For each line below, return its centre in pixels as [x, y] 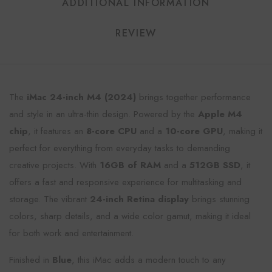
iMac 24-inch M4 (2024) [81, 97]
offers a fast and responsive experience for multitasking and [125, 182]
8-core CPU [111, 131]
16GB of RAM [130, 165]
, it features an [57, 131]
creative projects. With [54, 165]
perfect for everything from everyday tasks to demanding [120, 148]
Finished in [31, 260]
